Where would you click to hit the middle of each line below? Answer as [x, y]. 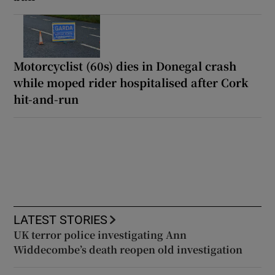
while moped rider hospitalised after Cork [131, 82]
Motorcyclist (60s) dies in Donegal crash [125, 65]
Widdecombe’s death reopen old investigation [128, 249]
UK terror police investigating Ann [100, 234]
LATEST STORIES [61, 219]
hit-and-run [46, 99]
